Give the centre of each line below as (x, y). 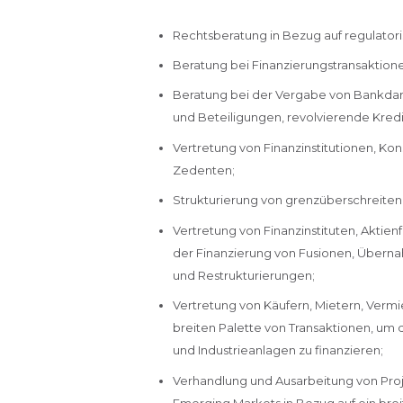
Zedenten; (203, 170)
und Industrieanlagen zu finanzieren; (278, 350)
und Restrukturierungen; (243, 275)
